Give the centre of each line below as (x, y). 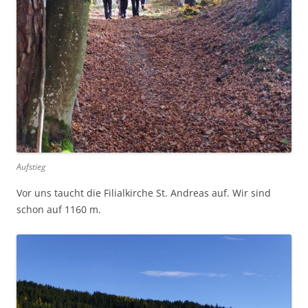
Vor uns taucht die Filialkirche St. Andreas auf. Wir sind (144, 192)
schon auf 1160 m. (59, 209)
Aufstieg (31, 166)
